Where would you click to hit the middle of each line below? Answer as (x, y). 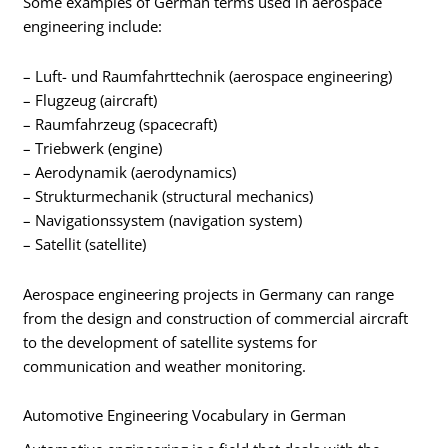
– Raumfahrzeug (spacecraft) (120, 123)
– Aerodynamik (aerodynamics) (130, 171)
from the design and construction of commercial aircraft (216, 317)
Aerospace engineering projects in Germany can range (209, 293)
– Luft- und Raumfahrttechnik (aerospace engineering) (208, 75)
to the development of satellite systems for (170, 341)
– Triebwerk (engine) (93, 147)
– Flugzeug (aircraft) (90, 99)
